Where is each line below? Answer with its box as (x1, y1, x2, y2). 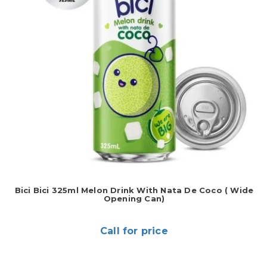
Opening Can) (103, 194, 165, 203)
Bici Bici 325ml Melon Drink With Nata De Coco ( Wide (14, 185, 254, 195)
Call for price (100, 225, 168, 237)
